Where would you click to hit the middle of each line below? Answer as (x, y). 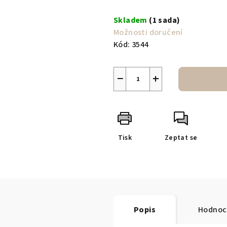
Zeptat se (181, 138)
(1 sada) (165, 21)
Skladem (131, 21)
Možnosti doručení (148, 33)
